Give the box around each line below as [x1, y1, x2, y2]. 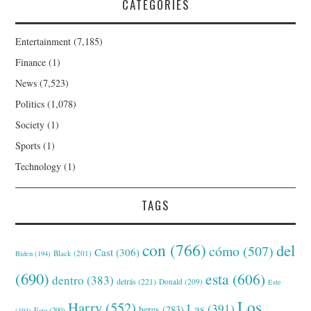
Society [15, 117, 45, 131]
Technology [15, 159, 62, 173]
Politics [15, 96, 45, 110]
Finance [15, 55, 47, 69]
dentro [52, 271, 85, 288]
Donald [159, 276, 183, 287]
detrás [117, 275, 137, 287]
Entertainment [15, 34, 72, 48]
